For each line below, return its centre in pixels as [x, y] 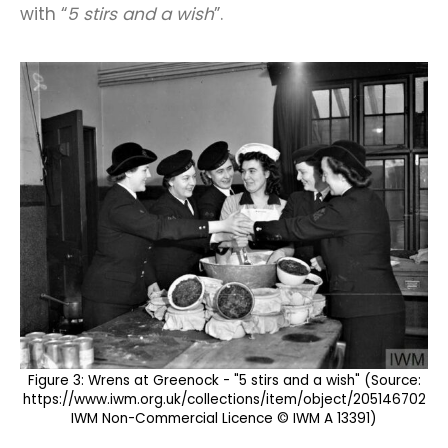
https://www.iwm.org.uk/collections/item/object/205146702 [224, 400]
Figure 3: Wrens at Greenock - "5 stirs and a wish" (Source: [224, 381]
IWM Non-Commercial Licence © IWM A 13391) [224, 419]
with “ [43, 14]
